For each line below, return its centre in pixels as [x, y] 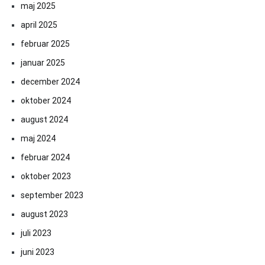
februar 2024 [45, 158]
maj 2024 [38, 139]
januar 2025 [43, 63]
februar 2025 [45, 44]
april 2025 [39, 25]
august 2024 [44, 120]
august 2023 [44, 214]
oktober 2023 [46, 177]
